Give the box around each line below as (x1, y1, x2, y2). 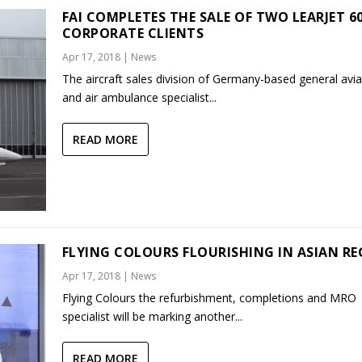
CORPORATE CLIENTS (61, 23, 204, 42)
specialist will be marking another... (61, 309, 242, 325)
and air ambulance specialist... (61, 89, 217, 105)
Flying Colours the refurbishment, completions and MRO (61, 290, 356, 306)
